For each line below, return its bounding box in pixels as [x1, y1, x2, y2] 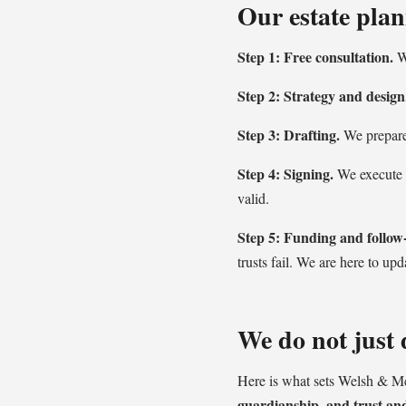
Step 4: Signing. [237, 163, 333, 184]
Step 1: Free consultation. [237, 46, 393, 67]
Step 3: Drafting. [237, 124, 340, 145]
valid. [237, 188, 269, 208]
